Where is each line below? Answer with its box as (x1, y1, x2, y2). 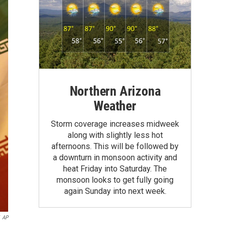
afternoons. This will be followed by (51, 141, 179, 151)
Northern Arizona (69, 83, 161, 99)
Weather (94, 98, 136, 113)
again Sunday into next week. (64, 186, 166, 196)
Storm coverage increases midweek (51, 119, 179, 129)
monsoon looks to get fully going (56, 175, 174, 185)
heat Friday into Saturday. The (63, 163, 167, 174)
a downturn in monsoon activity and (53, 152, 177, 162)
